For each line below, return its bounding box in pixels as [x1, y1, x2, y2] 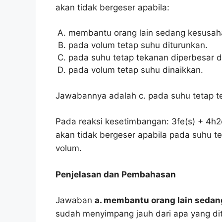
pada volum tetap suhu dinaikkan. [68, 65, 203, 75]
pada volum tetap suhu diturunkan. [68, 40, 208, 51]
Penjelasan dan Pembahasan [55, 169, 176, 179]
